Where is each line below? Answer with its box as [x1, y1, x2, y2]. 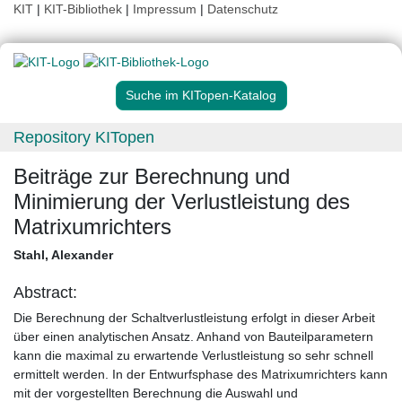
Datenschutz [207, 2, 278, 16]
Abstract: [13, 284, 77, 302]
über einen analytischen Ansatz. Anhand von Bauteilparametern [13, 329, 373, 345]
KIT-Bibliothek [44, 2, 126, 16]
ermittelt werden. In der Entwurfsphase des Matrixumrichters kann [13, 367, 388, 382]
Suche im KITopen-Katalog [126, 88, 276, 103]
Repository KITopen [13, 128, 154, 147]
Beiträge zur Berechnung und [13, 164, 290, 189]
